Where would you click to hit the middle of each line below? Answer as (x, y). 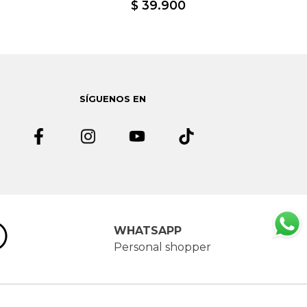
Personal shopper (163, 247)
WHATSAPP (148, 231)
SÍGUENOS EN (112, 99)
